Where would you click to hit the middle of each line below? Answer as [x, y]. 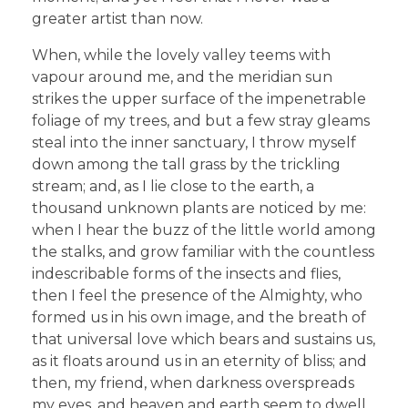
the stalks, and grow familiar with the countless [203, 251]
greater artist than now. [117, 18]
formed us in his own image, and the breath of [199, 317]
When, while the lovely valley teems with [181, 55]
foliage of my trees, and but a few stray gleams [201, 120]
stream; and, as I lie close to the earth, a [173, 186]
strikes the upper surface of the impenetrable [199, 98]
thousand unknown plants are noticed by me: [199, 208]
